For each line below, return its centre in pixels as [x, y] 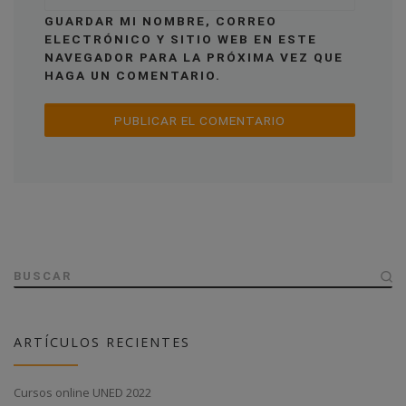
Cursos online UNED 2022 [82, 393]
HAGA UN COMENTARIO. [133, 75]
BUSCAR [43, 276]
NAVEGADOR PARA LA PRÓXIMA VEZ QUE [194, 57]
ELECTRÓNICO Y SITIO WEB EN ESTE [181, 39]
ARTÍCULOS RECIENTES [102, 342]
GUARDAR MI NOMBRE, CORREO [161, 20]
